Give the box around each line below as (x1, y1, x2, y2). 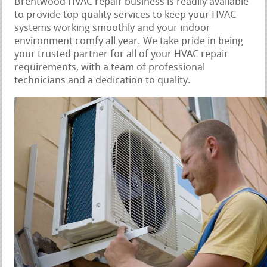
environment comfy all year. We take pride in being (14, 36, 244, 46)
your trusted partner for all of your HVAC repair (14, 49, 229, 60)
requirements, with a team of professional (14, 62, 206, 73)
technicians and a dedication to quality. (14, 75, 191, 86)
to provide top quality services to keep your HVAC (14, 10, 237, 20)
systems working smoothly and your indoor (14, 23, 211, 33)
